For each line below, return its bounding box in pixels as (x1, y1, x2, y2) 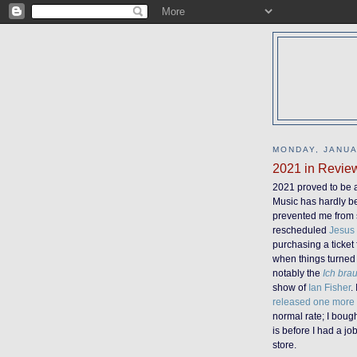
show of (273, 282, 308, 293)
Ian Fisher (308, 282, 351, 293)
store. (273, 339, 296, 351)
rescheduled (273, 225, 329, 236)
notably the (273, 268, 323, 279)
